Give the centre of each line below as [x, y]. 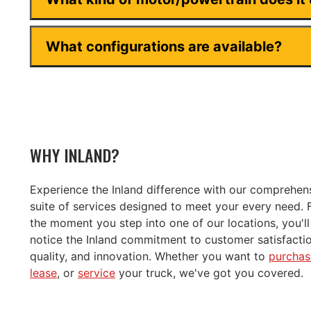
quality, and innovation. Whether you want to [149, 257]
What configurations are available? [164, 47]
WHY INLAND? [75, 155]
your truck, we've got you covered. [209, 273]
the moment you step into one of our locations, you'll [170, 223]
